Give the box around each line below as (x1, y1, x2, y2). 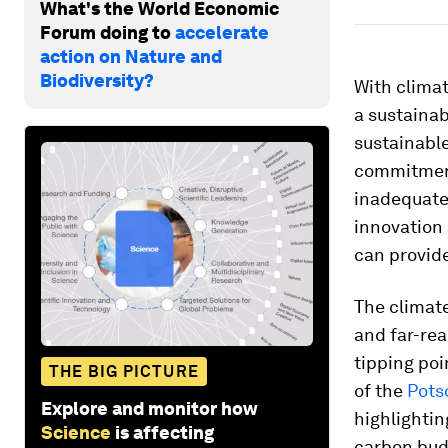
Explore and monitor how (41, 397, 258, 419)
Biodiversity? (40, 69, 154, 91)
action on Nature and (40, 45, 222, 67)
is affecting (115, 421, 214, 443)
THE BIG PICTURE (49, 361, 199, 381)
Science (41, 421, 111, 443)
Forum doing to (40, 21, 175, 43)
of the (354, 380, 407, 401)
